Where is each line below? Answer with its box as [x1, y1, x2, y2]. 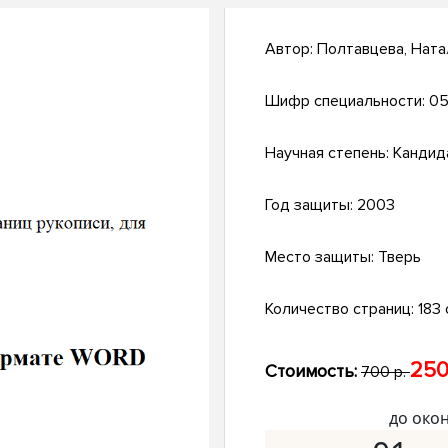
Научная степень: [265, 143, 393, 164]
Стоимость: [265, 360, 357, 383]
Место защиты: [265, 247, 378, 268]
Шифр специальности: [265, 91, 429, 112]
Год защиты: [265, 195, 357, 216]
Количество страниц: [265, 299, 418, 320]
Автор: [265, 39, 317, 60]
